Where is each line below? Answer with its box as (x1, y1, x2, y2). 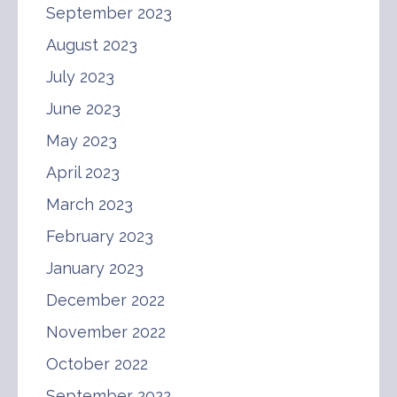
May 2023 (46, 130, 117, 150)
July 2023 (46, 66, 114, 86)
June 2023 (46, 98, 121, 118)
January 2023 (46, 258, 144, 277)
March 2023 (46, 194, 133, 214)
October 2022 (46, 354, 148, 373)
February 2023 (46, 226, 153, 245)
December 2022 (46, 290, 165, 309)
